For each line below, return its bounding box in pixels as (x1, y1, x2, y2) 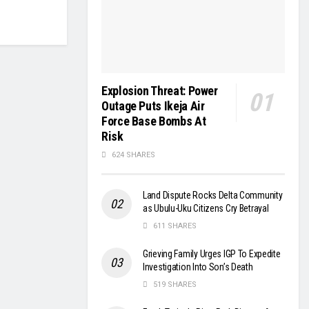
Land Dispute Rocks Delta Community (143, 190, 283, 201)
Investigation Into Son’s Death (143, 261, 253, 273)
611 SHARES (151, 221, 197, 231)
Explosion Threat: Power (101, 83, 218, 99)
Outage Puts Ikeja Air (101, 99, 205, 114)
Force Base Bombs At (101, 114, 206, 129)
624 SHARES (110, 150, 155, 160)
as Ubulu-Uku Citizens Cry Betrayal (143, 203, 269, 215)
